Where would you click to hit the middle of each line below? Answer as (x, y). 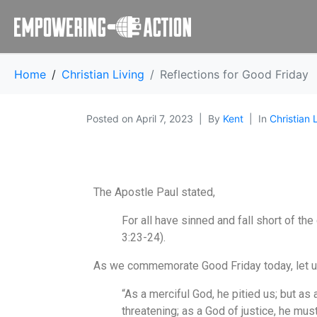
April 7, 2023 (165, 119)
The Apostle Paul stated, (154, 192)
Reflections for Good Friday (234, 74)
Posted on (111, 119)
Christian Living (103, 74)
